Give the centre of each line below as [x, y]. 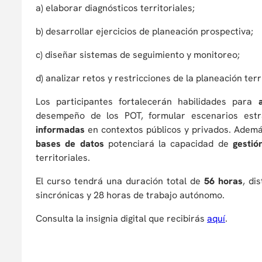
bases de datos [72, 144]
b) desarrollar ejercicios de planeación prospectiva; [144, 31]
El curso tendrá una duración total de [120, 181]
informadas [60, 130]
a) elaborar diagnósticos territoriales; [115, 8]
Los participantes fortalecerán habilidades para [147, 101]
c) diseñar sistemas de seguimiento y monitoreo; [138, 55]
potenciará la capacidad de [170, 144]
